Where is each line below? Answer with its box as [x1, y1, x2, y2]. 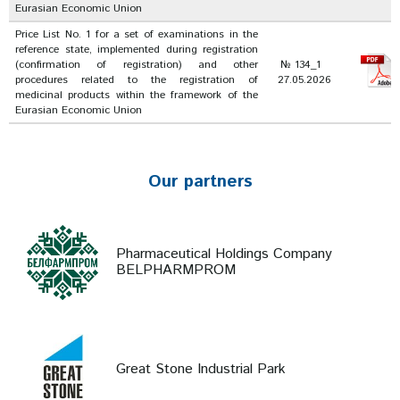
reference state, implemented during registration [15, 42, 258, 57]
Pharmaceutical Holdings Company [116, 244, 332, 264]
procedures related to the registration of [15, 72, 258, 87]
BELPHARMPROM [116, 260, 236, 280]
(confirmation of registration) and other [15, 57, 258, 72]
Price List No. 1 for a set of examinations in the [15, 27, 258, 42]
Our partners [147, 170, 253, 194]
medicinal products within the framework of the [15, 87, 258, 103]
